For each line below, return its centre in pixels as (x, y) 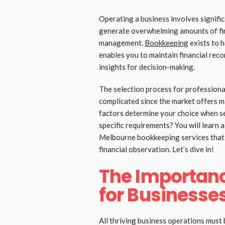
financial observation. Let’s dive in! (156, 149)
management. (122, 42)
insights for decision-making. (147, 67)
